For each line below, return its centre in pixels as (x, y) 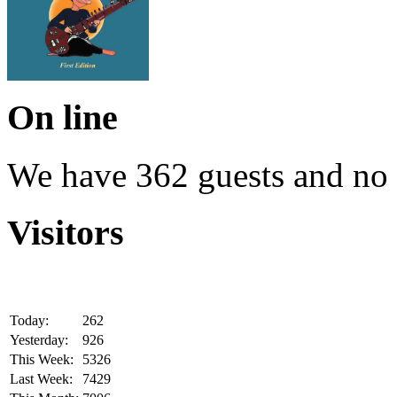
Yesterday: (39, 339)
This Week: (42, 359)
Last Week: (41, 378)
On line (62, 118)
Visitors (66, 232)
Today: (29, 320)
